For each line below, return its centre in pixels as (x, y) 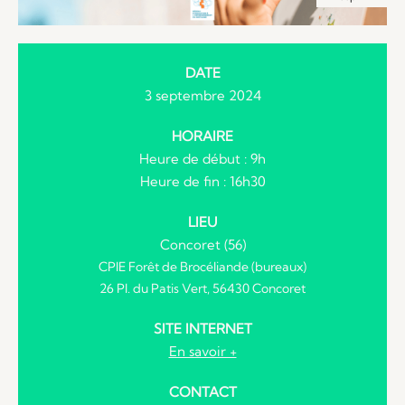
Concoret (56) (202, 244)
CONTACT (202, 391)
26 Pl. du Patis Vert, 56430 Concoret (202, 288)
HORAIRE (202, 136)
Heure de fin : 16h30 (202, 181)
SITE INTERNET (202, 328)
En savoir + (202, 351)
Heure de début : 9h (202, 158)
